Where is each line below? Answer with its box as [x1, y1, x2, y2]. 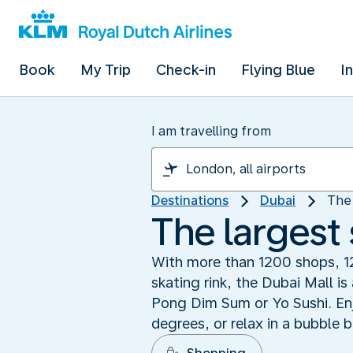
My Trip [80, 61, 131, 78]
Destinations [151, 193, 229, 208]
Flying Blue [241, 61, 315, 78]
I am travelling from [151, 124, 271, 139]
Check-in [156, 61, 216, 78]
